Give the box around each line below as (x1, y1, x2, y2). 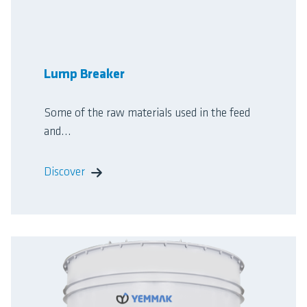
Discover (44, 166, 85, 180)
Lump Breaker (44, 68, 125, 82)
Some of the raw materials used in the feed (44, 107, 250, 121)
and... (44, 125, 71, 139)
